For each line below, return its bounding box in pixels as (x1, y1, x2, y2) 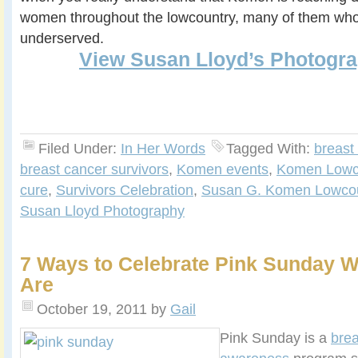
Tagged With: (226, 140, 314, 157)
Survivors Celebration (56, 181, 193, 199)
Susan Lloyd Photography (20, 202, 185, 220)
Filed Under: (38, 140, 121, 157)
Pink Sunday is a (220, 329, 331, 347)
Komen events (177, 161, 268, 178)
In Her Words (121, 140, 205, 157)
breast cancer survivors (20, 161, 169, 178)
